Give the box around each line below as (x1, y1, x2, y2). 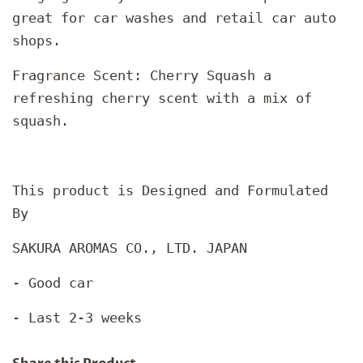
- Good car (12, 274, 93, 291)
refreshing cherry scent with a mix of (12, 89, 312, 106)
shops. (12, 32, 61, 49)
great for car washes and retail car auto (12, 9, 336, 26)
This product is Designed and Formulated (12, 181, 328, 199)
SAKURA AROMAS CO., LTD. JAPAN (12, 239, 247, 256)
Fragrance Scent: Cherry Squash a (12, 66, 271, 83)
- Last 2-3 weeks (12, 309, 142, 326)
